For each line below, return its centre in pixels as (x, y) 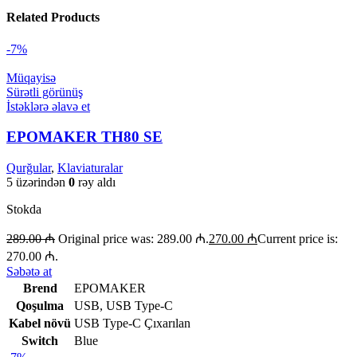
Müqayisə (31, 77)
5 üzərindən (37, 182)
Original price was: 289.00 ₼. (133, 238)
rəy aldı (95, 182)
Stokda (24, 209)
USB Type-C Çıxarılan (132, 323)
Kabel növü (40, 323)
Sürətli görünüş (45, 92)
